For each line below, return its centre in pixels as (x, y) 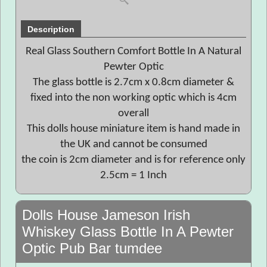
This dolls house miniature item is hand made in (133, 129)
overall (133, 114)
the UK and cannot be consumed (133, 145)
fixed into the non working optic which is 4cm (133, 98)
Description (51, 29)
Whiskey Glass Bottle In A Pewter (128, 232)
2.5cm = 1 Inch (133, 176)
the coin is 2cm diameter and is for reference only (133, 160)
